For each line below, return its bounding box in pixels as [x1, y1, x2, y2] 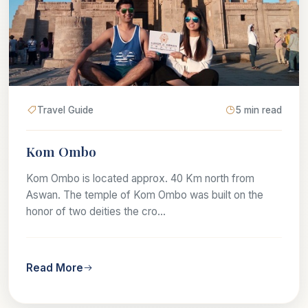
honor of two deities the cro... [26, 204, 166, 218]
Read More [26, 261, 83, 274]
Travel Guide [37, 104, 93, 115]
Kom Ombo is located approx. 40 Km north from [26, 171, 254, 185]
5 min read [236, 104, 282, 115]
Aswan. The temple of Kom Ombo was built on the [26, 188, 263, 201]
